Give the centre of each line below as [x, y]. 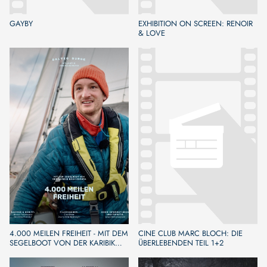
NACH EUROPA [36, 252]
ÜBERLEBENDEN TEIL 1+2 [181, 243]
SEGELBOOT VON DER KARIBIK [62, 243]
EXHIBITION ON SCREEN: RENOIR [195, 23]
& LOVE [152, 33]
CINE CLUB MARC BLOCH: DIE [190, 233]
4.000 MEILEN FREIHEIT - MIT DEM [69, 233]
